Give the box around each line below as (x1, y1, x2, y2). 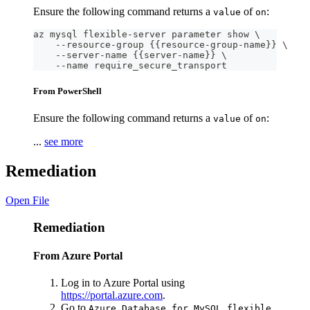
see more (44, 136, 83, 148)
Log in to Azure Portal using (61, 277, 185, 289)
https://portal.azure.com (61, 289, 163, 302)
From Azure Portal (33, 249, 122, 262)
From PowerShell (33, 85, 102, 96)
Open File (6, 194, 49, 206)
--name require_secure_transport (33, 60, 227, 71)
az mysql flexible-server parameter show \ (33, 28, 260, 39)
